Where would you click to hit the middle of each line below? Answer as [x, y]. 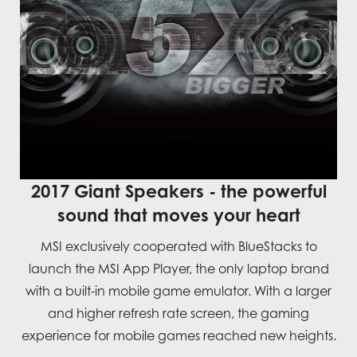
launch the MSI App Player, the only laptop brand [178, 268]
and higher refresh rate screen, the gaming [178, 313]
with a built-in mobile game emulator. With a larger [178, 290]
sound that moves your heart [178, 214]
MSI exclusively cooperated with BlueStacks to [178, 246]
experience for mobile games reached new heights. [178, 335]
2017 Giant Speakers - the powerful [178, 190]
